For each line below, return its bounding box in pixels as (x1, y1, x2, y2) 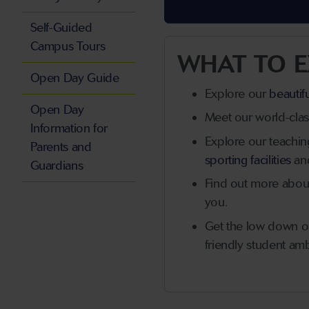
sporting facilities (204, 152, 291, 168)
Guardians (30, 158, 83, 174)
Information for (30, 121, 108, 137)
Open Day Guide (30, 70, 119, 86)
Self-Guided (30, 20, 92, 36)
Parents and (30, 139, 92, 155)
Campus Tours (30, 39, 106, 54)
